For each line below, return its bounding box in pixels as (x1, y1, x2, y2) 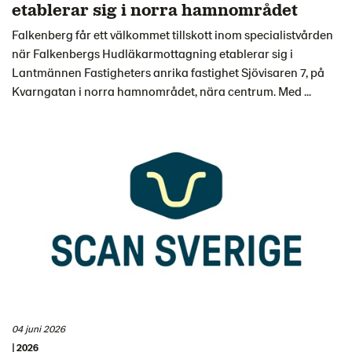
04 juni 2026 (12, 321, 65, 335)
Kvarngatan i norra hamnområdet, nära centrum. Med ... (12, 82, 311, 98)
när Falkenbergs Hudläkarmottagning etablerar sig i (12, 45, 293, 60)
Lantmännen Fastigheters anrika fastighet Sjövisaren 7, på (12, 64, 324, 79)
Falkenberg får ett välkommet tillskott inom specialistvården (12, 26, 333, 42)
